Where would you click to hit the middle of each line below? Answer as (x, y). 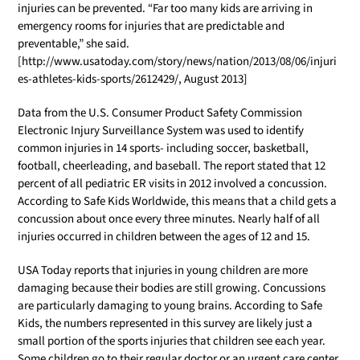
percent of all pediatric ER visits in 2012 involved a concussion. (173, 183)
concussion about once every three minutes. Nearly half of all (169, 219)
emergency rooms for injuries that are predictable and (151, 26)
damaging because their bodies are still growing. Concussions (172, 288)
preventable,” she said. (74, 43)
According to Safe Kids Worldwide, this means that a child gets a (178, 201)
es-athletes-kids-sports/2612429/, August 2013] (133, 79)
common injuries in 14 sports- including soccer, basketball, (164, 148)
